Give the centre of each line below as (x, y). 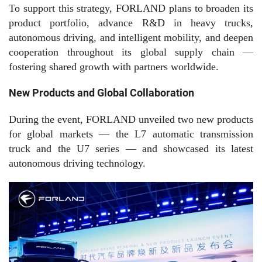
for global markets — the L (75, 134)
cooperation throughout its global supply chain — (131, 52)
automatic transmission (200, 134)
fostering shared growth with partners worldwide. (114, 66)
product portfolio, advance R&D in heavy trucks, (131, 23)
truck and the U (46, 148)
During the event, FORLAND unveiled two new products (131, 119)
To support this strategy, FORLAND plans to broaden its (131, 8)
